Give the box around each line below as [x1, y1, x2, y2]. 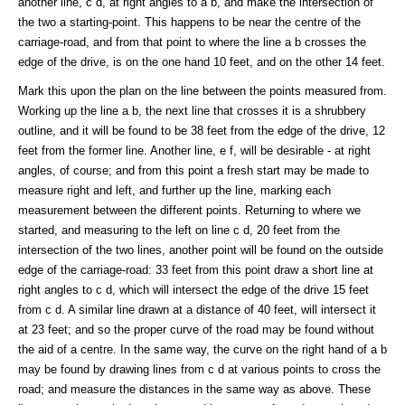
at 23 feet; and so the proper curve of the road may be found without [18, 322, 374, 336]
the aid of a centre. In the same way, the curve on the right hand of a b [18, 342, 387, 356]
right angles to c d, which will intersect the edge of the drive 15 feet [18, 282, 369, 297]
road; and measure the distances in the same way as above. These [18, 381, 371, 396]
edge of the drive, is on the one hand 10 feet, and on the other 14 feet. [18, 54, 385, 69]
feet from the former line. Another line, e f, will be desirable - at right [18, 143, 371, 157]
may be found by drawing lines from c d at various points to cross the [18, 362, 381, 376]
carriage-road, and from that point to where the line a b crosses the [18, 34, 366, 49]
